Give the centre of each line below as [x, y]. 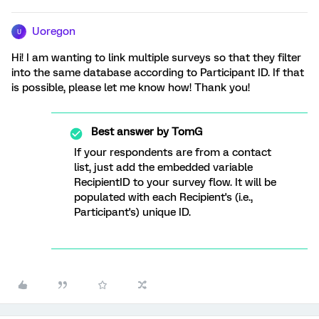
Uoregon [54, 31]
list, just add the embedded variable [163, 167]
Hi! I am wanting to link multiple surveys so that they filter [156, 58]
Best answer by [130, 132]
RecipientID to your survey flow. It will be [175, 182]
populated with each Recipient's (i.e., [163, 197]
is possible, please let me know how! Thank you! [131, 88]
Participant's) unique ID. [132, 212]
